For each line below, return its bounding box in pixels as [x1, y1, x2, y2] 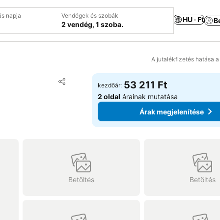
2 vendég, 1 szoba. [61, 20, 123, 28]
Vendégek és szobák [61, 12, 118, 19]
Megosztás [57, 82, 95, 90]
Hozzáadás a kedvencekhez [70, 76, 175, 85]
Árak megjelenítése [139, 107, 204, 116]
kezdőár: [98, 82, 122, 89]
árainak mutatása [120, 92, 178, 101]
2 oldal [98, 92, 121, 101]
